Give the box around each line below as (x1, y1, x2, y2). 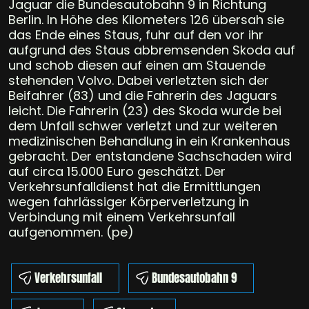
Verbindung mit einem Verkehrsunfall (8, 208, 235, 226)
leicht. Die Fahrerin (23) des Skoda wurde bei (8, 101, 281, 119)
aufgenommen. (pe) (8, 223, 134, 241)
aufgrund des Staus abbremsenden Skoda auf (8, 41, 295, 59)
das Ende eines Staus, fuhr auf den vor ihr (8, 26, 263, 43)
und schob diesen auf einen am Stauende (8, 56, 266, 74)
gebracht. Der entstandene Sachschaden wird (8, 147, 292, 165)
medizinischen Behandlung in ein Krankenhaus (8, 132, 290, 150)
